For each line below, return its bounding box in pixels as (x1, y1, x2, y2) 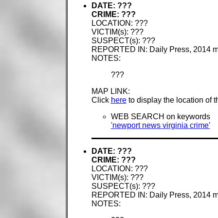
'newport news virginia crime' (110, 121, 210, 130)
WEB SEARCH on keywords (110, 112, 210, 121)
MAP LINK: (91, 87, 130, 96)
